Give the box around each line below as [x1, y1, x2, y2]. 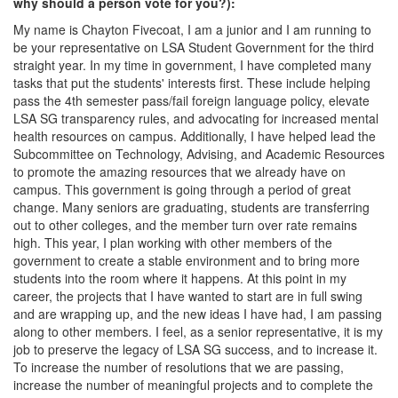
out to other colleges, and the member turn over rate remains [13, 216, 357, 234]
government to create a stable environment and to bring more [13, 251, 360, 269]
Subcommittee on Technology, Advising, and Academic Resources [13, 145, 385, 163]
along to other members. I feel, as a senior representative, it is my [13, 322, 383, 340]
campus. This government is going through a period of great [13, 180, 351, 198]
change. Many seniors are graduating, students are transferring [13, 198, 370, 216]
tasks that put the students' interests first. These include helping [13, 74, 370, 92]
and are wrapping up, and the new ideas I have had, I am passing [13, 305, 382, 322]
